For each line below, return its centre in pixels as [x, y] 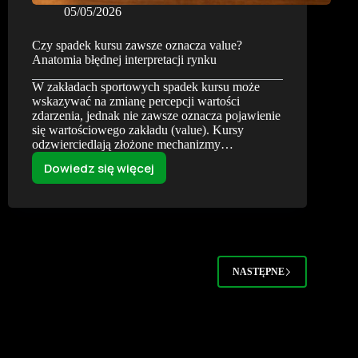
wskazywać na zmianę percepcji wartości [136, 101]
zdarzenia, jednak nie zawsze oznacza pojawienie [156, 116]
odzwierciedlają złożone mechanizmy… [133, 145]
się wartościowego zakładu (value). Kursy [138, 130]
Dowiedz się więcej [99, 168]
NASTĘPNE [259, 271]
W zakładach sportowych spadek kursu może [146, 87]
